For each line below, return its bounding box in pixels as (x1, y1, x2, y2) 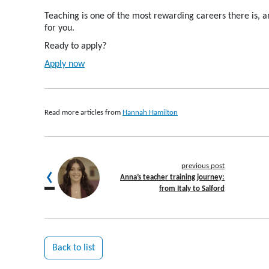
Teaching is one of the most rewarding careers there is (44, 11, 258, 22)
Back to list (52, 243, 95, 253)
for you (44, 23, 72, 34)
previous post (181, 162, 225, 171)
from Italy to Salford (159, 185, 225, 193)
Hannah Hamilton (122, 109, 178, 117)
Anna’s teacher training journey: (120, 174, 225, 182)
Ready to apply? (44, 41, 106, 52)
